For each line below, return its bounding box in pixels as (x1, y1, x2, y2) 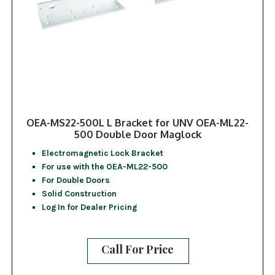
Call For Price (101, 242, 174, 257)
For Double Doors (41, 175, 110, 185)
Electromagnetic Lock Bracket (41, 148, 163, 158)
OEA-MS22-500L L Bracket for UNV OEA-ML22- (26, 116, 249, 130)
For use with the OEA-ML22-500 (41, 161, 168, 172)
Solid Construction (41, 188, 117, 199)
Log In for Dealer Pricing (41, 202, 137, 212)
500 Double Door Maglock (74, 128, 201, 141)
